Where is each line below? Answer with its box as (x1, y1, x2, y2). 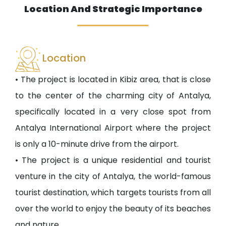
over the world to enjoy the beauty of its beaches (15, 203, 211, 215)
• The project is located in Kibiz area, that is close (15, 74, 211, 86)
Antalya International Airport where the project (15, 122, 211, 134)
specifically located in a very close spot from (15, 106, 211, 118)
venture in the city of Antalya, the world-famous (15, 171, 211, 183)
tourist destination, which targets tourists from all (15, 187, 211, 199)
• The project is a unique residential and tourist (15, 154, 211, 166)
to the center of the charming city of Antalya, (15, 90, 211, 102)
